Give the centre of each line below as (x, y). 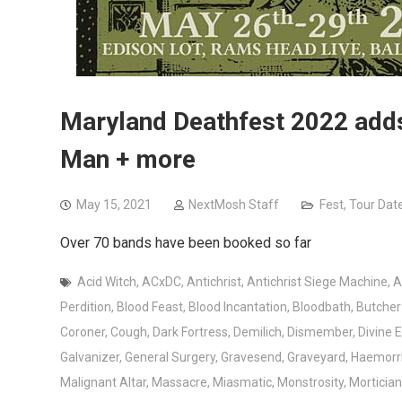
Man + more (128, 160)
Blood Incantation (238, 307)
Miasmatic (242, 383)
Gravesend (251, 358)
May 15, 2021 (114, 205)
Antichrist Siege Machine (317, 282)
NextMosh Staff (234, 205)
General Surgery (170, 358)
